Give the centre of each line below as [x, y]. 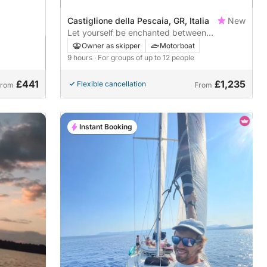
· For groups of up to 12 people [145, 57]
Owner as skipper [111, 45]
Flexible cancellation [112, 83]
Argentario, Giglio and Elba [119, 44]
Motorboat [178, 45]
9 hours [81, 57]
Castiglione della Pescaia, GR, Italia [139, 20]
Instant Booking [106, 126]
